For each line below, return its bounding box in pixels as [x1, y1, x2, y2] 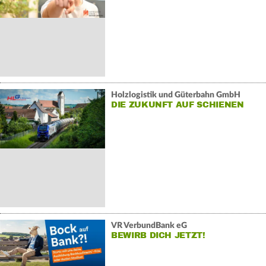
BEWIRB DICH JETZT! [110, 230, 205, 240]
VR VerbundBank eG [110, 221, 187, 230]
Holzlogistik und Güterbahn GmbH [110, 90, 240, 99]
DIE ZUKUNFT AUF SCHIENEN [110, 99, 244, 110]
